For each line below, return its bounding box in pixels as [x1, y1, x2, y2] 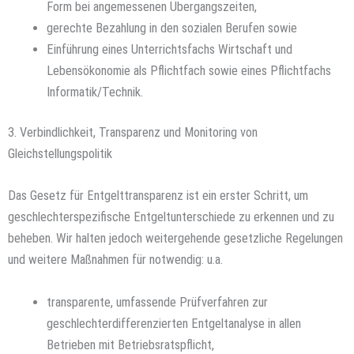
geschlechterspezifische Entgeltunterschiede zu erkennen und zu [8, 209, 334, 225]
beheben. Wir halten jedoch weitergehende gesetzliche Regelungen [8, 231, 343, 247]
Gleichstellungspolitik [8, 146, 112, 162]
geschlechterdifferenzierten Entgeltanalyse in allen [47, 315, 302, 331]
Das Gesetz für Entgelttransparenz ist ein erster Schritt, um [8, 188, 308, 204]
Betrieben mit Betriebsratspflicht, [47, 337, 215, 352]
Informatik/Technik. [47, 84, 144, 100]
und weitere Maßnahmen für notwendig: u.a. [8, 252, 223, 268]
